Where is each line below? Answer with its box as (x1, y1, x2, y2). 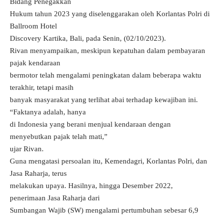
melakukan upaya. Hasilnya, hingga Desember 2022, (10, 182, 173, 190)
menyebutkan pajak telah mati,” (10, 133, 108, 141)
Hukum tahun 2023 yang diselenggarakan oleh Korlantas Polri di (10, 10, 210, 18)
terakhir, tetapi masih (10, 83, 74, 92)
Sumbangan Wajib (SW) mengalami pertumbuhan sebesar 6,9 (10, 206, 198, 215)
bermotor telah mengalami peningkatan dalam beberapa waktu (10, 71, 201, 80)
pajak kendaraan (10, 59, 60, 67)
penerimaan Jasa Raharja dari (10, 194, 100, 202)
